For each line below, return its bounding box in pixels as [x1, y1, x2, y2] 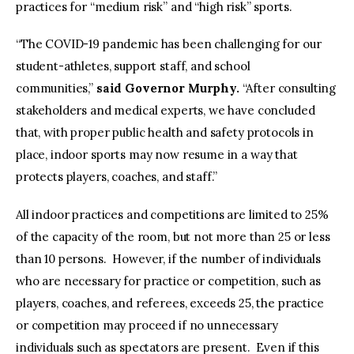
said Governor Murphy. [93, 81, 243, 96]
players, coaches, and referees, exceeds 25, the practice [16, 295, 324, 311]
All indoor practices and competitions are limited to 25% [16, 206, 329, 222]
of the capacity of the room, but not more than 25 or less [16, 228, 330, 244]
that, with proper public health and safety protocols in [16, 125, 314, 141]
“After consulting [242, 81, 337, 96]
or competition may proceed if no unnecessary [16, 317, 278, 333]
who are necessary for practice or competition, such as [16, 273, 321, 288]
